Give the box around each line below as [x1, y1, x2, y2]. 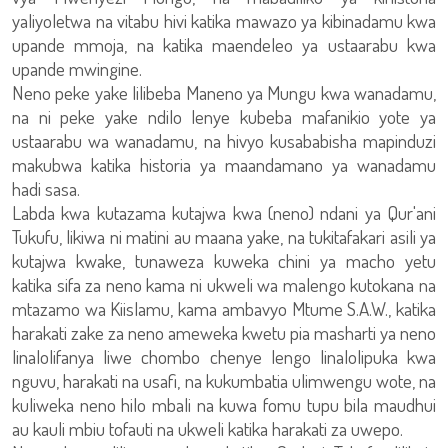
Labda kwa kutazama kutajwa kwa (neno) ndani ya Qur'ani [12, 200, 436, 225]
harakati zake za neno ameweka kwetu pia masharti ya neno [12, 320, 436, 345]
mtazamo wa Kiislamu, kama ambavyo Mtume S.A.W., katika [12, 296, 436, 321]
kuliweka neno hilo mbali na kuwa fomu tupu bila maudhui [12, 392, 436, 417]
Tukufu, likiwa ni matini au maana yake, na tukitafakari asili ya [12, 224, 436, 249]
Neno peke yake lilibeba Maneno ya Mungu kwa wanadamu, [12, 80, 436, 105]
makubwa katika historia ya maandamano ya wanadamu [12, 152, 436, 177]
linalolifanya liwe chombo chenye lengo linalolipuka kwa [12, 344, 436, 369]
